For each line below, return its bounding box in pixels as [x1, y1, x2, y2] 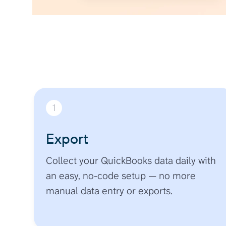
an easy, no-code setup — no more [46, 168, 196, 182]
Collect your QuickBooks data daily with [46, 153, 216, 167]
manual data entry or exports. [46, 184, 173, 197]
